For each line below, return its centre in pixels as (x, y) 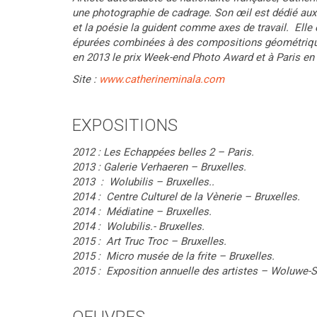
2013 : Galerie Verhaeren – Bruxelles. (159, 167)
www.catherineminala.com (162, 79)
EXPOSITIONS (125, 125)
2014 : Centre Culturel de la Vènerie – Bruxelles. (186, 197)
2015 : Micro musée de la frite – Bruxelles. (173, 256)
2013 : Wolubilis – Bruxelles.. (143, 182)
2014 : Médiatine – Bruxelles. (142, 212)
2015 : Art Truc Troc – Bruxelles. (149, 241)
